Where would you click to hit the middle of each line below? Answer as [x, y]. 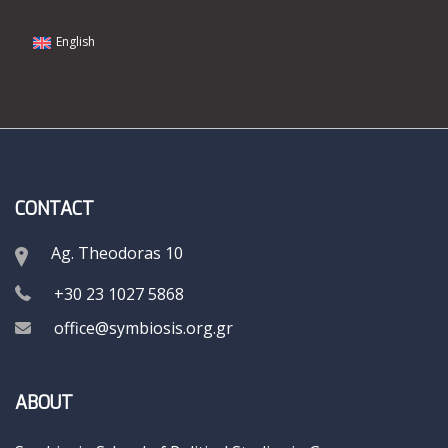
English [75, 42]
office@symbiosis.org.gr [143, 327]
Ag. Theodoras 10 [117, 252]
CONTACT [54, 208]
